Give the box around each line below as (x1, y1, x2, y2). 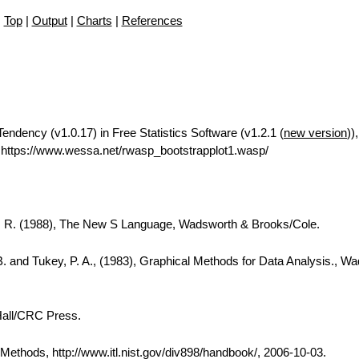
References (121, 14, 183, 27)
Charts (76, 14, 112, 27)
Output (31, 14, 67, 27)
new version (284, 126, 347, 139)
